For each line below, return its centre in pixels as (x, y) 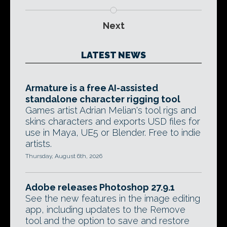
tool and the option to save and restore (107, 221)
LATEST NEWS (113, 55)
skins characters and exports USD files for (113, 121)
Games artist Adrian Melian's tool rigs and (111, 110)
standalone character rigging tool (103, 99)
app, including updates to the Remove (105, 210)
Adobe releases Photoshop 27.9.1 (100, 187)
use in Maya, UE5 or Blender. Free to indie (113, 133)
